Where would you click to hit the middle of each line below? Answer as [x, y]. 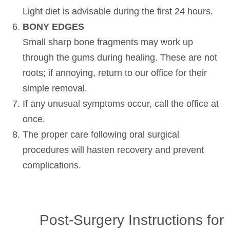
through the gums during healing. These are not [120, 58]
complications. [52, 166]
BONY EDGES [53, 27]
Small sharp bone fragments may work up [108, 42]
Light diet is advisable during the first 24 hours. [118, 12]
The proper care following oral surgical [101, 135]
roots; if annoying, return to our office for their [115, 73]
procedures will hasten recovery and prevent [113, 150]
